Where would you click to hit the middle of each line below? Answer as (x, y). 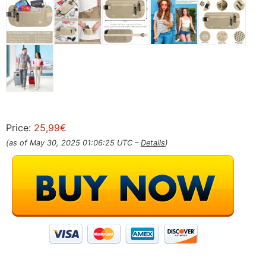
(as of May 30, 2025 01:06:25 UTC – (73, 142)
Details (153, 142)
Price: (20, 127)
